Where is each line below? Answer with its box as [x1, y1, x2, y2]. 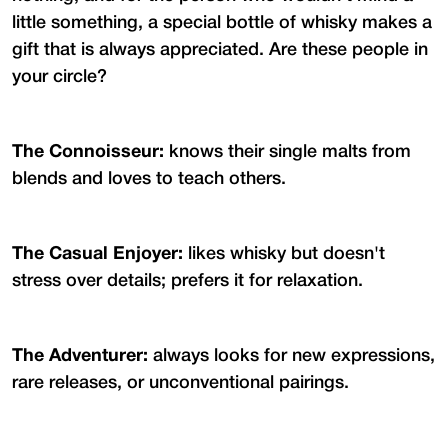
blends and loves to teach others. [12, 170, 286, 187]
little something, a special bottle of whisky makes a [12, 14, 432, 31]
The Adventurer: [12, 347, 148, 365]
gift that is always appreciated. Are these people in [12, 41, 428, 58]
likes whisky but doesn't [183, 245, 385, 262]
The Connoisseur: [12, 143, 164, 161]
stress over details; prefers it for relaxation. [12, 272, 363, 289]
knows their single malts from [164, 143, 411, 160]
